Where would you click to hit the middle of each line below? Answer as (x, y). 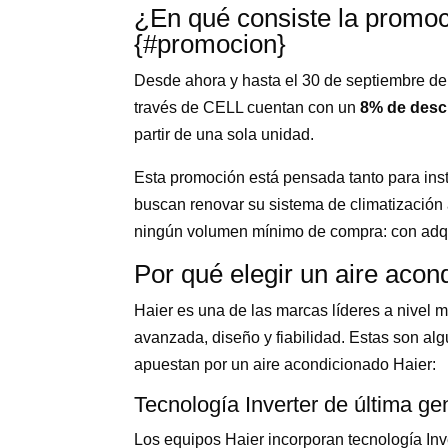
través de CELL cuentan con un (247, 107)
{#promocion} (210, 43)
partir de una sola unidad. (224, 134)
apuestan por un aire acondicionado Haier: (285, 364)
